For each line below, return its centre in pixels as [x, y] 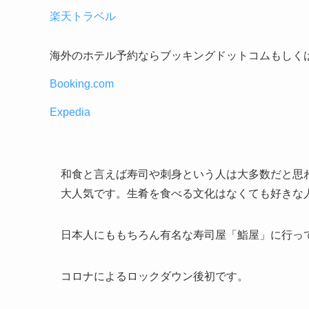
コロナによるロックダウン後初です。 [154, 277]
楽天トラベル [83, 17]
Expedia [70, 112]
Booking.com [82, 84]
